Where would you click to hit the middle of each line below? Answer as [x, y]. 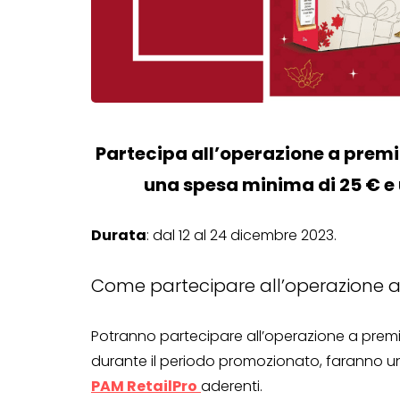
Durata [119, 236]
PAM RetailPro [144, 387]
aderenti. [232, 387]
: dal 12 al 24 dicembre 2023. [242, 236]
